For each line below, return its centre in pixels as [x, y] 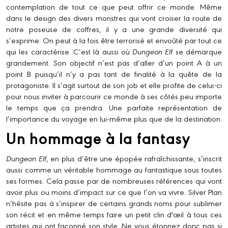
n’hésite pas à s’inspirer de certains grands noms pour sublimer [114, 203]
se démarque [197, 51]
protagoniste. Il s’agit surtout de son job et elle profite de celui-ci [114, 85]
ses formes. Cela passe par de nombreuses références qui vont [114, 181]
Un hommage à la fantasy [98, 138]
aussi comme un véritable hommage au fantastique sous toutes [114, 169]
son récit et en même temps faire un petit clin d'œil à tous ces [114, 214]
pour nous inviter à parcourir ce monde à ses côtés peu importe [114, 96]
